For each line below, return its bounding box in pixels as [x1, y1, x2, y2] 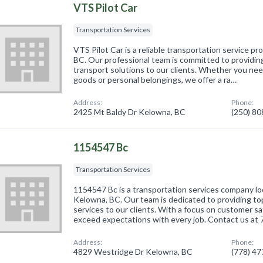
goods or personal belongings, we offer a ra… [73, 74, 237, 85]
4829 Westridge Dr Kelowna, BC [73, 246, 193, 257]
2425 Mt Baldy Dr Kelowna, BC [73, 106, 186, 117]
